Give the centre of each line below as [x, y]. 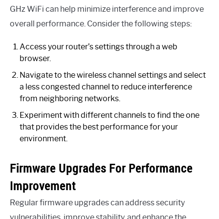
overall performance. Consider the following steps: [101, 24]
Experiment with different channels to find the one [109, 115]
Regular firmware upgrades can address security [97, 203]
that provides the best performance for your [99, 127]
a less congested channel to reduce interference [106, 87]
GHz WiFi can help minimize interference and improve [107, 9]
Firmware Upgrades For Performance [101, 168]
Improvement [43, 186]
